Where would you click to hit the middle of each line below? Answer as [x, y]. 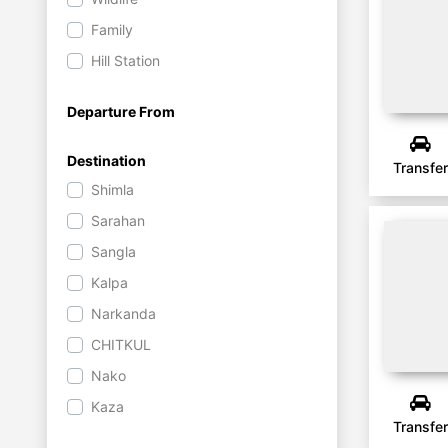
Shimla [112, 189]
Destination [106, 160]
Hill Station [125, 60]
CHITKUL [121, 344]
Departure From [121, 111]
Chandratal [127, 437]
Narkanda [123, 313]
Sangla [113, 251]
